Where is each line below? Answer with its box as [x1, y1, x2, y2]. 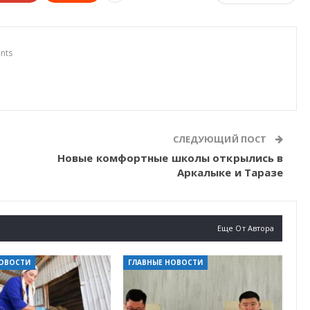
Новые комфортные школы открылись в [57, 151, 284, 165]
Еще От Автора [217, 223, 275, 234]
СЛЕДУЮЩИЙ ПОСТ [172, 133, 269, 146]
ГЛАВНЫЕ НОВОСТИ [127, 257, 203, 268]
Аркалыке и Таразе [176, 165, 284, 180]
